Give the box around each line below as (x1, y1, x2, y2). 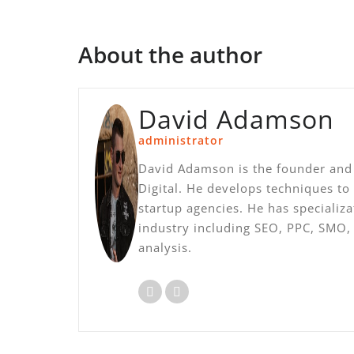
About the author (78, 39, 262, 70)
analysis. (138, 239, 193, 255)
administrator (138, 132, 224, 148)
